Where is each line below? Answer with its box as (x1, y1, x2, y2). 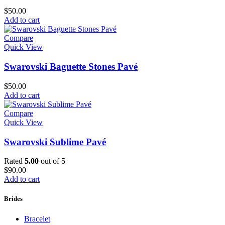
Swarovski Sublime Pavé (4, 136, 106, 147)
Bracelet (24, 214, 50, 223)
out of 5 (39, 157, 65, 166)
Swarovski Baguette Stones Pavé (4, 61, 138, 72)
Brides (4, 195, 23, 203)
